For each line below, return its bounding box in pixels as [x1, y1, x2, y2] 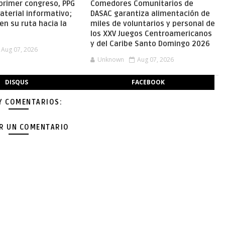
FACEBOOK [132, 78, 165, 86]
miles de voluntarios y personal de [90, 19, 215, 28]
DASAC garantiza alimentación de [90, 9, 210, 18]
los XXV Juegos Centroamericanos [90, 29, 212, 38]
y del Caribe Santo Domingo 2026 [90, 39, 210, 48]
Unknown [97, 55, 124, 64]
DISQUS [5, 78, 28, 86]
